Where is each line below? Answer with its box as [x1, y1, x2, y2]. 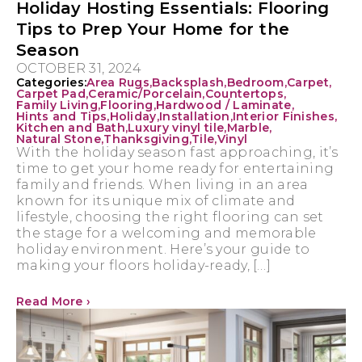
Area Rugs [86, 74, 150, 90]
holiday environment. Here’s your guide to [16, 241, 310, 257]
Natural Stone [16, 131, 101, 146]
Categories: [16, 74, 87, 90]
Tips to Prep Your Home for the [16, 19, 290, 39]
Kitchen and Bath [16, 120, 125, 135]
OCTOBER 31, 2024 [16, 60, 141, 76]
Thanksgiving [103, 131, 189, 146]
